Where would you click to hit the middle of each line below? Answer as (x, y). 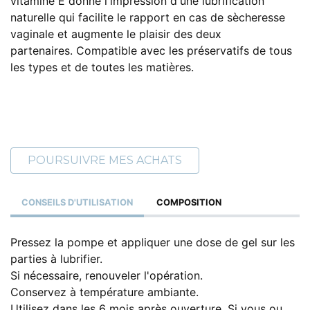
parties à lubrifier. (56, 259)
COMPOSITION (189, 203)
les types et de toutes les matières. (102, 67)
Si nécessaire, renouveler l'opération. (107, 276)
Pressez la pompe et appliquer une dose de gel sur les (153, 243)
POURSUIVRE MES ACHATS (105, 161)
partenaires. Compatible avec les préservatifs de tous (151, 51)
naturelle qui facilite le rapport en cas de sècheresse (148, 18)
